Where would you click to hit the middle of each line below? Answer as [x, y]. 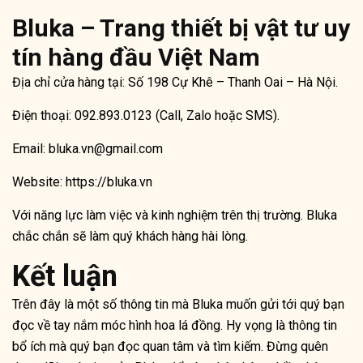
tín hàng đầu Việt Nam [136, 58]
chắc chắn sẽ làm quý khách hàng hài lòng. [130, 237]
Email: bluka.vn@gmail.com [88, 149]
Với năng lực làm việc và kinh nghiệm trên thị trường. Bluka [175, 216]
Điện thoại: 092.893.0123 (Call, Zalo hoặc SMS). [146, 116]
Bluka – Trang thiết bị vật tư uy [181, 28]
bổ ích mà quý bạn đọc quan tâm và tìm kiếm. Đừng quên [170, 347]
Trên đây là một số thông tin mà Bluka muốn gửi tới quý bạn [178, 305]
